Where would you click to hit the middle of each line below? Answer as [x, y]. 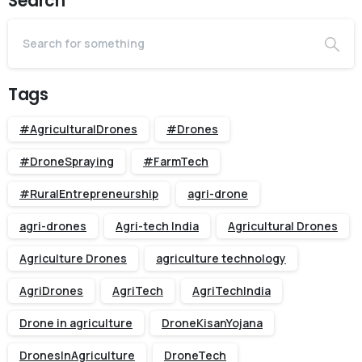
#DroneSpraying [67, 161]
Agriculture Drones [73, 258]
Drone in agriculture [76, 322]
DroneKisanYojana [212, 322]
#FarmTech [176, 161]
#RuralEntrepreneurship [89, 193]
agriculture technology [221, 258]
